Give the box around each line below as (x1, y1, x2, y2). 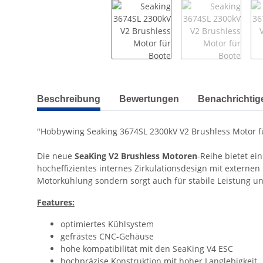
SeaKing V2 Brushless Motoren (75, 150, 197, 162)
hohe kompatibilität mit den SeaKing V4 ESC (60, 243, 233, 255)
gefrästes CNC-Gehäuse (60, 231, 154, 242)
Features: (37, 197, 75, 208)
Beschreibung (37, 94, 100, 104)
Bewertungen (119, 94, 179, 104)
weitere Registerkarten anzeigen (36, 87, 164, 99)
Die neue (37, 150, 75, 162)
